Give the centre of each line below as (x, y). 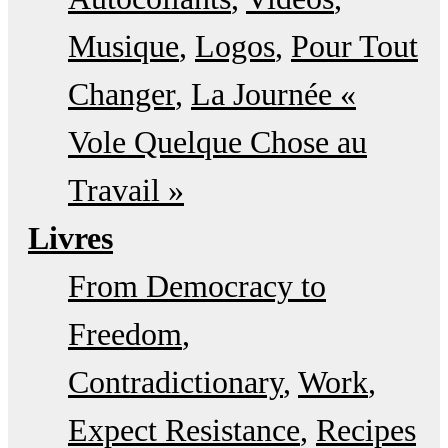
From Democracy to (197, 286)
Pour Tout (354, 46)
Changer (121, 94)
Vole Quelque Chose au (217, 142)
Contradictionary (175, 382)
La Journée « (273, 94)
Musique (123, 46)
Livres (70, 238)
